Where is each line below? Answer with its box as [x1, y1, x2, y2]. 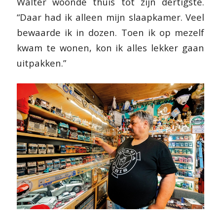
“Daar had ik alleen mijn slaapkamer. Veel [16, 11, 205, 24]
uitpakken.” [16, 57, 66, 70]
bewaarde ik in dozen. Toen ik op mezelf [16, 26, 205, 39]
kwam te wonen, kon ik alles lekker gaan [16, 41, 205, 54]
